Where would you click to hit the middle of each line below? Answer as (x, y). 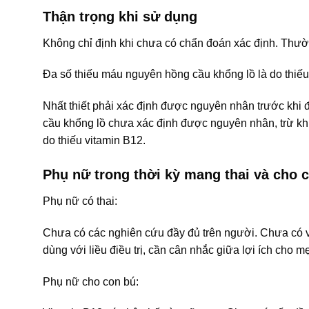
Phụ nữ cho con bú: (91, 281)
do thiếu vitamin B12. (94, 141)
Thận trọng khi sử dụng (120, 16)
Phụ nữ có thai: (80, 201)
